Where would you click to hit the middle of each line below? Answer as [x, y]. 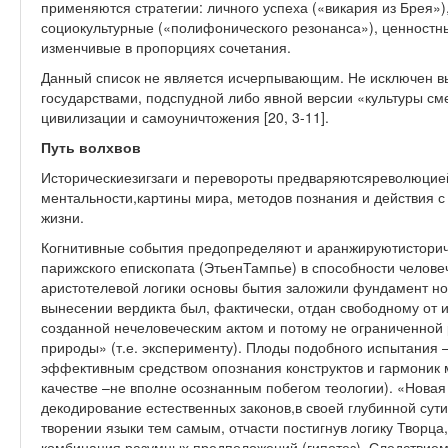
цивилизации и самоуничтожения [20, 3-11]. [185, 117]
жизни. [62, 217]
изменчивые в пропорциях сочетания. [166, 47]
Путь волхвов [91, 147]
